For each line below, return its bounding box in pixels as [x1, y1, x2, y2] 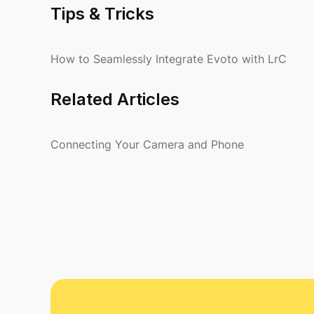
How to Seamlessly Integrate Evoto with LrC [50, 52, 287, 66]
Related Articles [50, 89, 179, 109]
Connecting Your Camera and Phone [50, 137, 244, 151]
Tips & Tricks [50, 4, 154, 24]
